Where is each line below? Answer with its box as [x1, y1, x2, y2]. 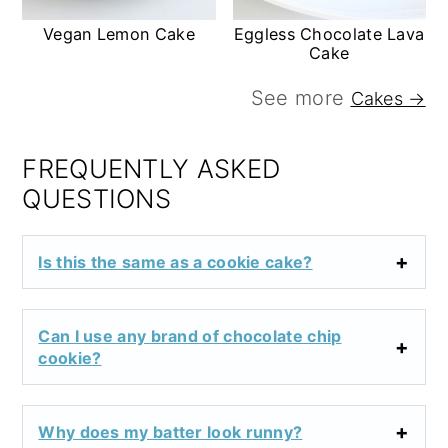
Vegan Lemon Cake [43, 23, 195, 44]
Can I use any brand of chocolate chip [38, 325, 342, 346]
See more [250, 85, 351, 110]
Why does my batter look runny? [38, 421, 303, 442]
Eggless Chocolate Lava [233, 23, 425, 44]
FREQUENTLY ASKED [22, 152, 281, 184]
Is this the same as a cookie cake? [38, 251, 313, 272]
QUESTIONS [22, 182, 172, 214]
